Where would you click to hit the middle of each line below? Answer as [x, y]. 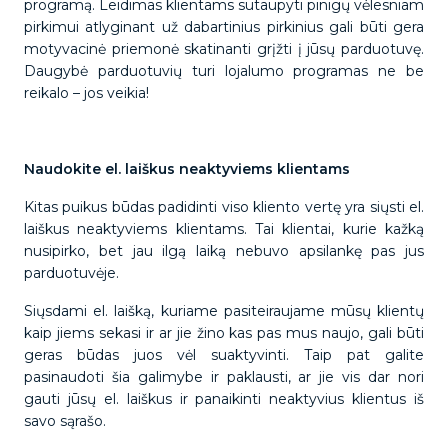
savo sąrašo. [67, 421]
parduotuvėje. [73, 273]
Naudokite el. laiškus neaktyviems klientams [189, 169]
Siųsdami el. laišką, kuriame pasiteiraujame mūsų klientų [224, 311]
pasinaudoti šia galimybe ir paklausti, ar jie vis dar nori [224, 377]
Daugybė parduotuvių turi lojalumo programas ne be [224, 71]
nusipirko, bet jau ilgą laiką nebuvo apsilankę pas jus [224, 251]
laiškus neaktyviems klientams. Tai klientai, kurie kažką [224, 229]
